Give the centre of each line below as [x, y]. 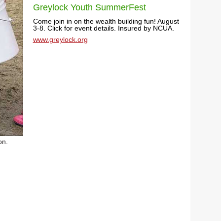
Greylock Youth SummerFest [89, 7]
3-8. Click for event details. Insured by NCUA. [103, 28]
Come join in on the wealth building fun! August [106, 21]
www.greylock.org [60, 39]
